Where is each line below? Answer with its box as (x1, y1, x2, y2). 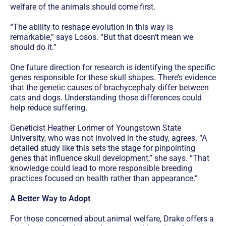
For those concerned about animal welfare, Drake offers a (10, 213, 214, 223)
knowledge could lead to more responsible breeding (10, 163, 192, 173)
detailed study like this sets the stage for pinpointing (10, 143, 195, 153)
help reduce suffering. (10, 102, 87, 112)
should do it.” (10, 42, 56, 52)
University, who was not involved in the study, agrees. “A (10, 133, 207, 143)
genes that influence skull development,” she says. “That (10, 153, 209, 163)
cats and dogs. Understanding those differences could (10, 92, 202, 102)
